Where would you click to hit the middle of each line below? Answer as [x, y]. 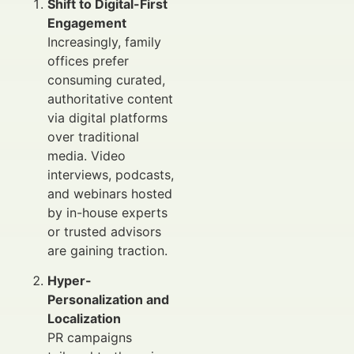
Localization [84, 318]
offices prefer [88, 60]
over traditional [93, 136]
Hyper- [70, 280]
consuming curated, [106, 79]
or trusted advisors [104, 231]
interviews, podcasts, [111, 174]
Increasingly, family [104, 41]
